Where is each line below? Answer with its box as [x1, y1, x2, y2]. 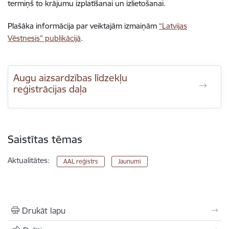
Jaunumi [118, 157, 141, 165]
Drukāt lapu [22, 205, 65, 216]
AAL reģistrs [63, 157, 99, 165]
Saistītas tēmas [8, 132, 82, 146]
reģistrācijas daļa [13, 83, 87, 95]
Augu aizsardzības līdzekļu [13, 72, 127, 84]
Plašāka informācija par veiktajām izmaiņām [8, 21, 159, 31]
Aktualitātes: [8, 155, 50, 165]
